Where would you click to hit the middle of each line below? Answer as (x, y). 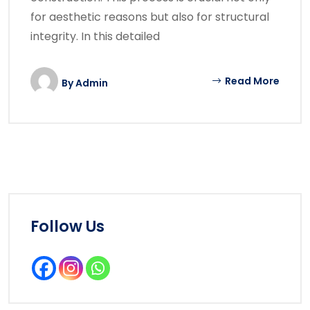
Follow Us (67, 227)
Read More (251, 81)
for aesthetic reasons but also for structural (150, 17)
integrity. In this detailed (95, 37)
